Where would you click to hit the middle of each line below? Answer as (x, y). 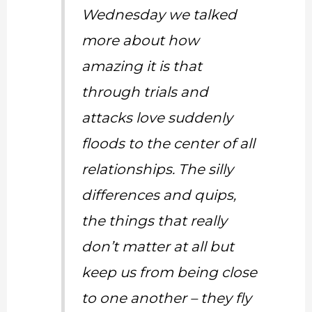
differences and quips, (159, 195)
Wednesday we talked (159, 15)
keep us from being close (170, 273)
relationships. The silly (158, 170)
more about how (141, 41)
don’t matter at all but (158, 247)
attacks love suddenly (157, 118)
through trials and (145, 92)
